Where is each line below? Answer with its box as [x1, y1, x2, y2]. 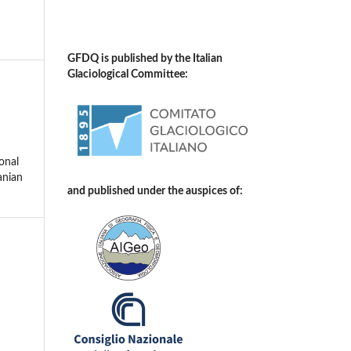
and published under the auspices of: [67, 185, 243, 197]
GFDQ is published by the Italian [67, 53, 223, 65]
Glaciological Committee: [67, 69, 188, 81]
